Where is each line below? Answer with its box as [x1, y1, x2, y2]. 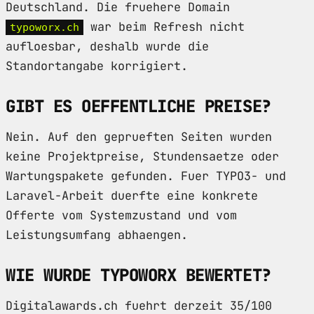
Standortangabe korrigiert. [6, 58, 188, 74]
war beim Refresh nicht [83, 19, 245, 35]
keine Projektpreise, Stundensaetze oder [6, 149, 279, 165]
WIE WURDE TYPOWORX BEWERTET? [6, 264, 271, 287]
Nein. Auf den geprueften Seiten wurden [6, 129, 272, 145]
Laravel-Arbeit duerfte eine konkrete [6, 188, 258, 204]
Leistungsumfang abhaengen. [6, 227, 188, 243]
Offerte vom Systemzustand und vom [6, 207, 237, 224]
